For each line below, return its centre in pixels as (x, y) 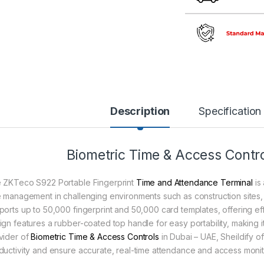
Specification (230, 111)
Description (140, 111)
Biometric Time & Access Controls (95, 236)
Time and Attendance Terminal (194, 182)
